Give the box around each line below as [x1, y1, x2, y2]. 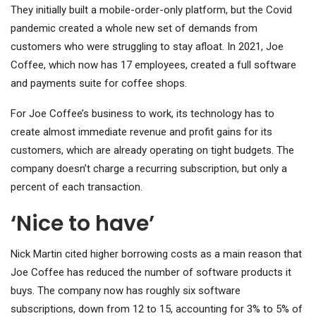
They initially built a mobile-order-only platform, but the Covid [11, 4, 292, 17]
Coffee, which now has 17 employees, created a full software [11, 59, 296, 72]
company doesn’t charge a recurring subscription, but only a [11, 162, 287, 176]
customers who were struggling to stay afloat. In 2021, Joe [11, 40, 284, 54]
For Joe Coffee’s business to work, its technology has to [11, 107, 274, 121]
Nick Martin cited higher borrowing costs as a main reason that [11, 248, 302, 261]
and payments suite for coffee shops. [11, 77, 187, 90]
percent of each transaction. [11, 181, 142, 194]
